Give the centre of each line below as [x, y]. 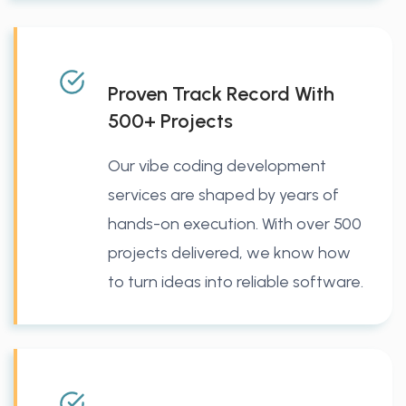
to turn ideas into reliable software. [236, 281]
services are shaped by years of [223, 194]
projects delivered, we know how [229, 252]
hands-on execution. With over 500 [235, 223]
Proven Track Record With [221, 93]
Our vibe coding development [217, 165]
